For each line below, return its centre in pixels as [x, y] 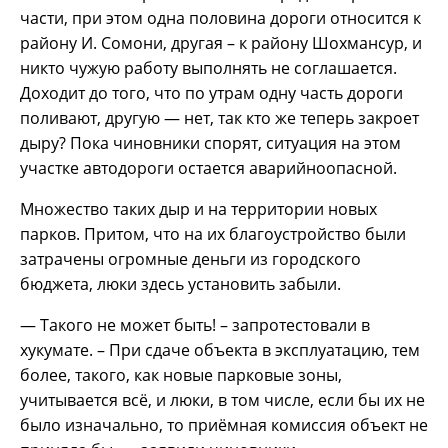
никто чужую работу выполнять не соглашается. [208, 68]
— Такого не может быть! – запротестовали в [195, 325]
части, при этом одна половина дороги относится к [220, 18]
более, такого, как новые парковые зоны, [181, 375]
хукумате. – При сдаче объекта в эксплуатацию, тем [220, 350]
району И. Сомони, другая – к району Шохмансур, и [221, 43]
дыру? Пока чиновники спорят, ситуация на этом [210, 143]
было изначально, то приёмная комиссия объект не [224, 425]
